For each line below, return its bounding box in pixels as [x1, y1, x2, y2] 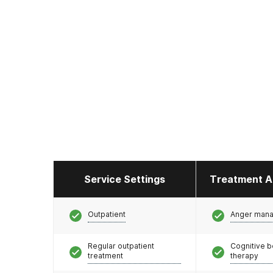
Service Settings [84, 173, 165, 185]
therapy [230, 250, 258, 260]
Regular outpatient [88, 241, 154, 250]
